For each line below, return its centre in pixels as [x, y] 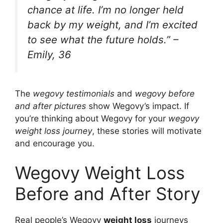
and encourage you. [55, 143]
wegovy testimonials [74, 93]
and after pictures [51, 106]
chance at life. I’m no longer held [106, 10]
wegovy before [165, 93]
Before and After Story [108, 194]
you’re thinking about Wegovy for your [92, 118]
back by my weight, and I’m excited [112, 25]
